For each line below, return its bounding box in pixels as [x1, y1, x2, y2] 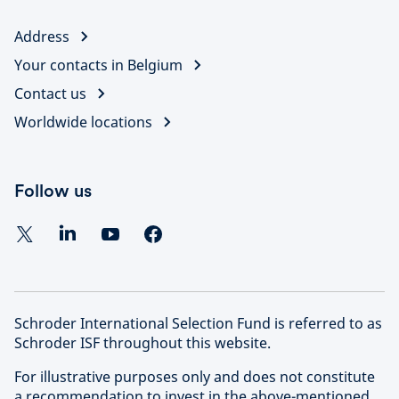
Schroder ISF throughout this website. [14, 332, 271, 353]
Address [14, 26, 69, 46]
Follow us [14, 179, 92, 201]
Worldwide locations [14, 111, 152, 132]
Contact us [14, 83, 86, 103]
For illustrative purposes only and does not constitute [14, 366, 375, 387]
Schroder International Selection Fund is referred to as [14, 313, 382, 333]
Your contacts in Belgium [14, 54, 183, 75]
